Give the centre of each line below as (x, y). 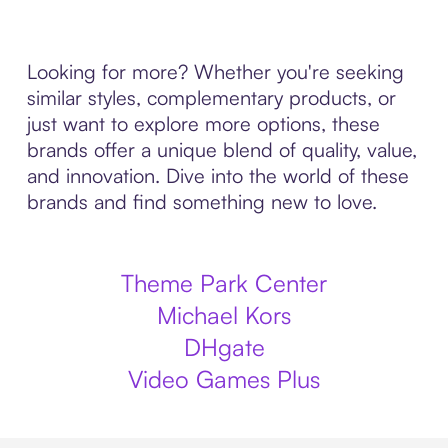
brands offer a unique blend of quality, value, (221, 149)
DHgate (224, 347)
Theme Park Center (224, 283)
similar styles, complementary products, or (211, 97)
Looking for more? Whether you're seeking (215, 71)
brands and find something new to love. (201, 201)
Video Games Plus (224, 379)
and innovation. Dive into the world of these (217, 175)
